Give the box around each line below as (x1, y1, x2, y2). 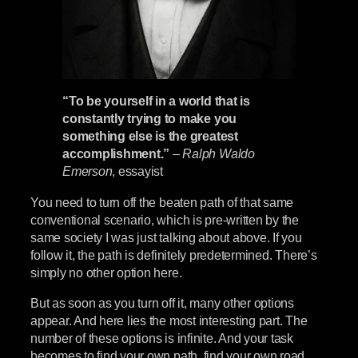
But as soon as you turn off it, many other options (30, 295, 294, 310)
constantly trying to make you (62, 111, 237, 126)
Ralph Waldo (182, 146, 255, 161)
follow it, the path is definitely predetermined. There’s (30, 247, 317, 262)
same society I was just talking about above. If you (30, 229, 302, 245)
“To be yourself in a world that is (62, 93, 250, 109)
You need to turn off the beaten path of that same (30, 194, 294, 209)
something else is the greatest (62, 129, 238, 144)
